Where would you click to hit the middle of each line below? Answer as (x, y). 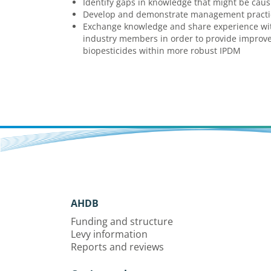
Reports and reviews (117, 247)
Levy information (109, 234)
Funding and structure (122, 221)
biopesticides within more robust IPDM (162, 51)
